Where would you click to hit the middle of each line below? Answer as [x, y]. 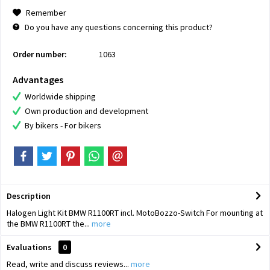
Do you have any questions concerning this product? [118, 27]
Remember [46, 13]
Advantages [38, 80]
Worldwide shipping [60, 96]
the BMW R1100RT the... [48, 224]
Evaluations [29, 247]
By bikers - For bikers [63, 125]
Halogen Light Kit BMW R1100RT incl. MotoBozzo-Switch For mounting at [135, 213]
